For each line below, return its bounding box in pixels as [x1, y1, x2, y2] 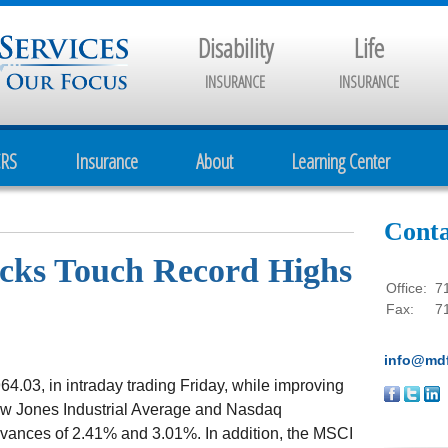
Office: [386, 280, 431, 296]
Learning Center [291, 148, 390, 175]
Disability [197, 30, 273, 66]
